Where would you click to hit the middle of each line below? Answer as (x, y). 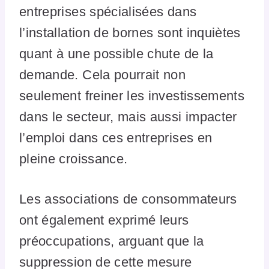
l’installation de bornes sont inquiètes (130, 33)
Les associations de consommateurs (128, 199)
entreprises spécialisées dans (108, 12)
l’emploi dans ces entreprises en (116, 138)
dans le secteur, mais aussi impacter (128, 117)
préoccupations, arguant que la (112, 241)
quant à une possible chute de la (116, 54)
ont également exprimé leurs (104, 220)
